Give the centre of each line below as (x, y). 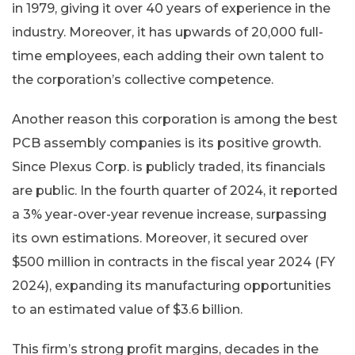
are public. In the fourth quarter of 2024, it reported (175, 190)
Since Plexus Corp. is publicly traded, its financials (169, 166)
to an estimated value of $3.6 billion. (127, 309)
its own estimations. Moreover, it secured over (160, 238)
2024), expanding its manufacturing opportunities (172, 285)
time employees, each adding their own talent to (168, 55)
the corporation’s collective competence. (143, 79)
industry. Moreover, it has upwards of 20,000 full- (168, 32)
